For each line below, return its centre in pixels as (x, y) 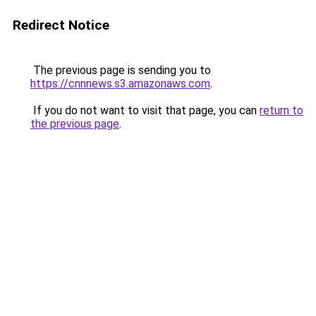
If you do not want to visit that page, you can (145, 110)
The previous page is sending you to (121, 70)
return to (281, 110)
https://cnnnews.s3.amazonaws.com (120, 84)
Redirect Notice (61, 25)
